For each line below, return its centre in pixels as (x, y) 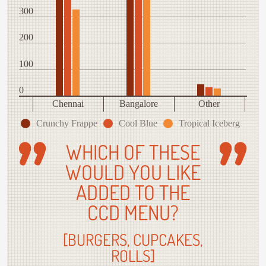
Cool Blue (138, 123)
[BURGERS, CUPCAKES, (133, 240)
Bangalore (138, 104)
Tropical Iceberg (209, 123)
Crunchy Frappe (66, 123)
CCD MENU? (133, 213)
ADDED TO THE (133, 192)
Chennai (68, 104)
